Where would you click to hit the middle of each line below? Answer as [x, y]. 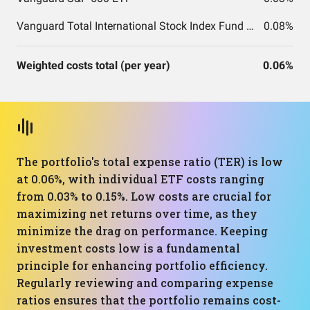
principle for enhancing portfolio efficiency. [142, 265]
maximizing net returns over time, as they [137, 213]
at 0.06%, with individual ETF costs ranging [140, 179]
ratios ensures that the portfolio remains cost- [149, 300]
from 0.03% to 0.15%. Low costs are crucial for [144, 196]
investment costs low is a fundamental [128, 248]
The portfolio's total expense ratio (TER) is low [150, 162]
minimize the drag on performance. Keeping [142, 231]
